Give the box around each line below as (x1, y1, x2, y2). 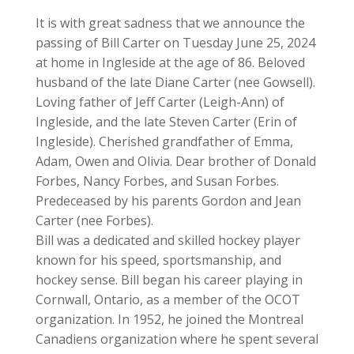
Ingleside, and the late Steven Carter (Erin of (35, 113, 297, 130)
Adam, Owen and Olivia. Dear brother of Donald (35, 153, 316, 170)
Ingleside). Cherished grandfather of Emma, (35, 133, 293, 150)
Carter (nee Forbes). (35, 212, 153, 229)
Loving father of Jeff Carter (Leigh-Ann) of (35, 93, 284, 111)
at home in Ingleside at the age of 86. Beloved (35, 54, 305, 71)
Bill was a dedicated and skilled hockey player (35, 232, 300, 249)
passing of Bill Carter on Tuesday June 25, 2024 (35, 34, 315, 51)
